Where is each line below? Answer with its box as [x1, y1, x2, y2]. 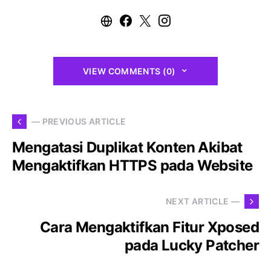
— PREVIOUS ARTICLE [31, 116, 126, 127]
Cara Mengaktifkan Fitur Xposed [40, 218, 259, 236]
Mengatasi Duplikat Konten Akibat [12, 138, 243, 156]
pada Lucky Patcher [124, 236, 259, 254]
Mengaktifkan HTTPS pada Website [12, 156, 253, 174]
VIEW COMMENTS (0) [82, 65, 176, 76]
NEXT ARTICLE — [166, 196, 240, 207]
